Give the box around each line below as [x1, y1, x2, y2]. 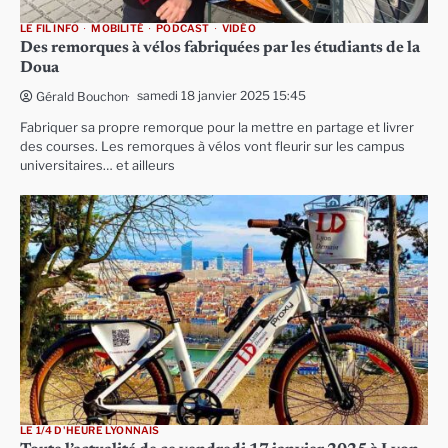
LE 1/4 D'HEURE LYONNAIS [20, 423, 160, 437]
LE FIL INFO [20, 22, 80, 35]
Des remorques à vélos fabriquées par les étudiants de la [20, 40, 420, 56]
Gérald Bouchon [36, 89, 128, 104]
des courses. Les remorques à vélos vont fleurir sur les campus [20, 139, 405, 154]
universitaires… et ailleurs [20, 158, 175, 173]
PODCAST [156, 22, 210, 35]
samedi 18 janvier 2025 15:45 [137, 88, 306, 103]
